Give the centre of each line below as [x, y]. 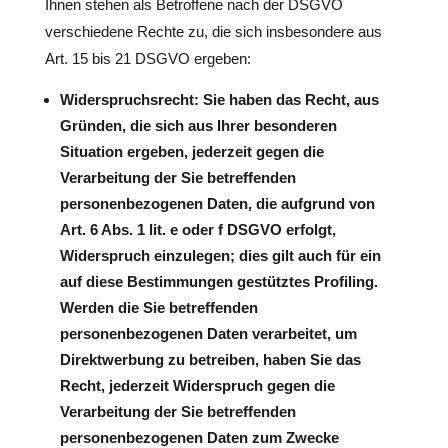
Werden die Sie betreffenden [158, 307]
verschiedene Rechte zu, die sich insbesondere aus [213, 31]
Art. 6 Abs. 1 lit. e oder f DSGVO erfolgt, [197, 229]
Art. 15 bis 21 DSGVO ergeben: [147, 58]
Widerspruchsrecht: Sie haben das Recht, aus [219, 99]
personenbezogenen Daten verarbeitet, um [208, 333]
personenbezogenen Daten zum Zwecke [199, 437]
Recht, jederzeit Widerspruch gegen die [197, 385]
